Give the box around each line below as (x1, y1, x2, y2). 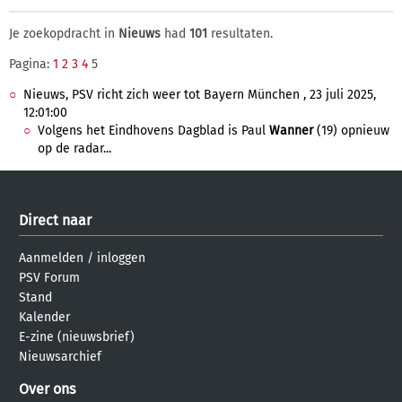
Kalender (19, 310, 70, 325)
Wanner (269, 123, 313, 138)
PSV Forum (19, 270, 80, 285)
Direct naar (19, 212, 92, 229)
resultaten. (207, 26, 273, 41)
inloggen (97, 250, 145, 266)
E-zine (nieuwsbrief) (19, 329, 135, 345)
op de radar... (38, 141, 111, 156)
